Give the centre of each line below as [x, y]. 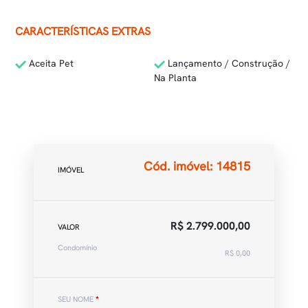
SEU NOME [77, 299]
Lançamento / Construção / [228, 63]
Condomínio [77, 247]
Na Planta [175, 78]
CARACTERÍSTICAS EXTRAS [83, 31]
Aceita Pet [50, 63]
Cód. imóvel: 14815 [197, 166]
